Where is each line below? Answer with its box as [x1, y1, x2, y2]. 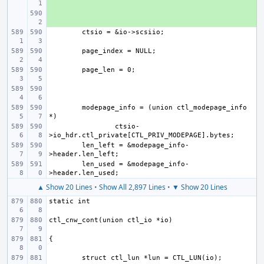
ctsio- [115, 123, 140, 130]
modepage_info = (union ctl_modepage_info [82, 104, 247, 111]
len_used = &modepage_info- [82, 160, 189, 168]
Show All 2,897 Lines [98, 182, 166, 192]
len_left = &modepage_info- [82, 141, 189, 149]
